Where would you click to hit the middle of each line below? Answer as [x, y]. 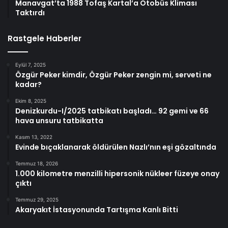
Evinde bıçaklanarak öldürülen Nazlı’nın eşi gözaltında [116, 147]
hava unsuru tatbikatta [59, 120]
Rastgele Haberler [45, 38]
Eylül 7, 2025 [31, 64]
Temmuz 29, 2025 [37, 199]
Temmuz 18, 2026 [37, 163]
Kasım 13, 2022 [34, 137]
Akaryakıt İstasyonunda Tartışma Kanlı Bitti [97, 209]
